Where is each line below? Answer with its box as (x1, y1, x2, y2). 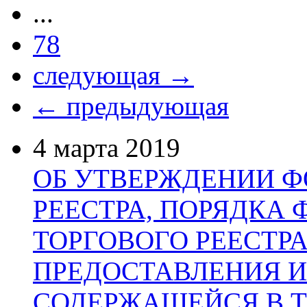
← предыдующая (33, 90, 229, 121)
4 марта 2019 (33, 132, 180, 162)
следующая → (33, 60, 194, 90)
